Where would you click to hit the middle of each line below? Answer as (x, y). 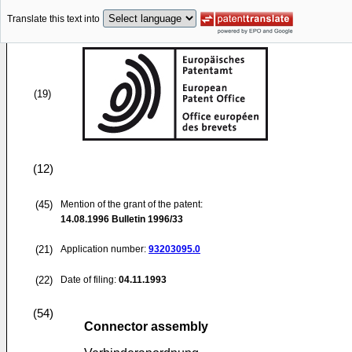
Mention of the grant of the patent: (132, 204)
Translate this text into (53, 19)
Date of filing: (88, 280)
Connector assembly (146, 326)
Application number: (104, 249)
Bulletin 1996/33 (146, 219)
